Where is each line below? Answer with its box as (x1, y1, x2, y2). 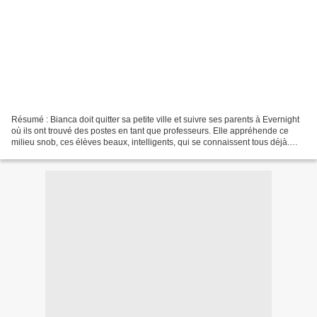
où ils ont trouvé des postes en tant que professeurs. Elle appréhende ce (11, 125, 289, 136)
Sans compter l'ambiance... (11, 148, 115, 158)
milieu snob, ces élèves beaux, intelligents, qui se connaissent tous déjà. (11, 137, 289, 147)
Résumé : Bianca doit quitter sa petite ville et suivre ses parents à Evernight (11, 114, 299, 125)
